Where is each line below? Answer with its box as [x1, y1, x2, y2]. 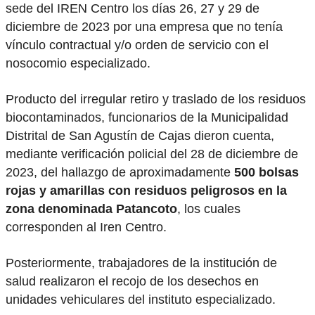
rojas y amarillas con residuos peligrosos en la [6, 183, 287, 198]
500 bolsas [234, 165, 299, 179]
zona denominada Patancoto [6, 201, 177, 216]
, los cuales [177, 201, 240, 216]
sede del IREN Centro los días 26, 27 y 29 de [6, 1, 259, 16]
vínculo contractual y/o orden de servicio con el [6, 38, 269, 53]
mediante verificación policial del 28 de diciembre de [6, 146, 298, 161]
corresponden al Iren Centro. [6, 219, 167, 234]
